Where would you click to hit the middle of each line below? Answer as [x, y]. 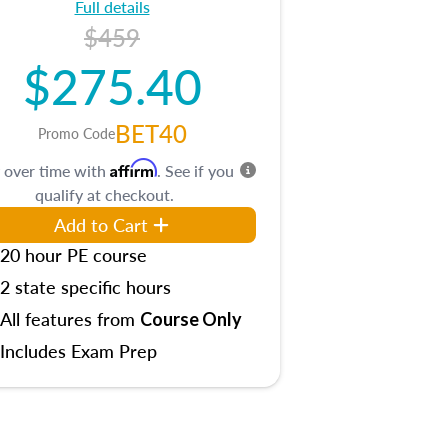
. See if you [195, 170]
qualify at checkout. [104, 194]
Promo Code [76, 133]
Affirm [133, 168]
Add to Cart [101, 224]
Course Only [191, 319]
